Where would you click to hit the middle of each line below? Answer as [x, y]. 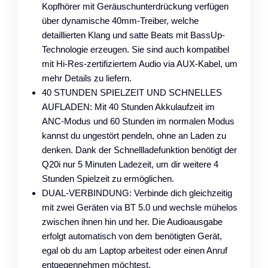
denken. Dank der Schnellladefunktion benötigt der [139, 150]
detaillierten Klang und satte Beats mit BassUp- [133, 35]
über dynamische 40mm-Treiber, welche [120, 20]
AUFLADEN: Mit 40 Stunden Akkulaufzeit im [128, 106]
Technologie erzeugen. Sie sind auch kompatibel [135, 49]
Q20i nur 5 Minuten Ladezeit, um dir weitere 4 [130, 164]
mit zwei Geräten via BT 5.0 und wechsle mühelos [140, 207]
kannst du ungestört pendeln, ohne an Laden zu [134, 135]
